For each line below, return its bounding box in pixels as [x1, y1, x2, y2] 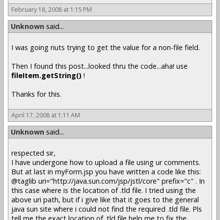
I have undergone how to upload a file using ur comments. [11, 158, 200, 167]
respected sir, [11, 148, 55, 158]
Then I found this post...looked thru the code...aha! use [11, 61, 188, 71]
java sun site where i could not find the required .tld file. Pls [11, 204, 202, 214]
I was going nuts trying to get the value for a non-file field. [11, 43, 200, 53]
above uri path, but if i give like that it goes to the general [11, 195, 199, 205]
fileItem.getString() [11, 71, 82, 81]
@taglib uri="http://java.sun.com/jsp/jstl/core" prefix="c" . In [11, 176, 205, 186]
